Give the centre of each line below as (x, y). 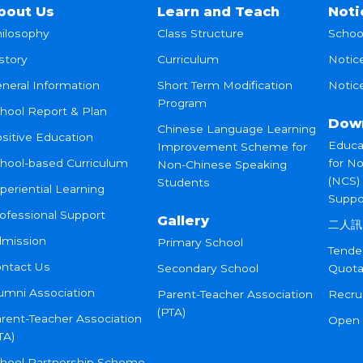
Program (181, 103)
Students (183, 182)
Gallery (183, 220)
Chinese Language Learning (236, 129)
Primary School (200, 242)
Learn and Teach (218, 11)
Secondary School (207, 268)
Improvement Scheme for (232, 147)
